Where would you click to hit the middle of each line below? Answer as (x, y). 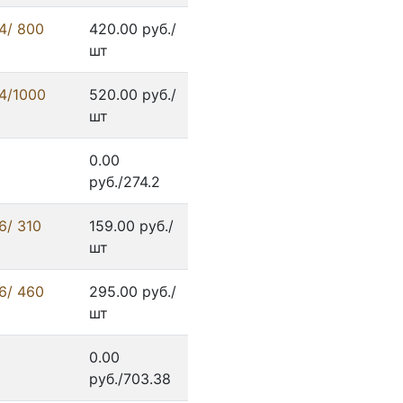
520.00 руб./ (133, 95)
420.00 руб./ (133, 29)
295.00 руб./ (133, 292)
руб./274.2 (125, 182)
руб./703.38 (130, 379)
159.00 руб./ (131, 226)
